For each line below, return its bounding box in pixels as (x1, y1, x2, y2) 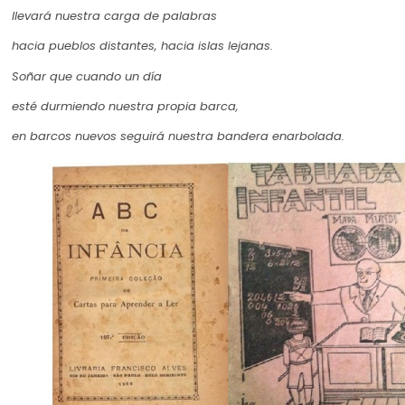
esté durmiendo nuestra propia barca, (12, 98, 239, 116)
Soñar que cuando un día (12, 67, 162, 85)
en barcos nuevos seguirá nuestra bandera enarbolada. (12, 127, 344, 146)
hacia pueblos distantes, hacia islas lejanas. (12, 37, 273, 55)
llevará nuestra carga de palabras (12, 6, 217, 24)
